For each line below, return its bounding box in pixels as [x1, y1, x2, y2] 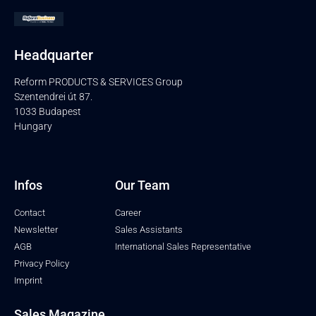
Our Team [114, 178, 170, 193]
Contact [14, 207, 45, 219]
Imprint [14, 275, 42, 286]
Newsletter [14, 224, 58, 236]
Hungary [14, 120, 52, 132]
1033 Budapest [14, 105, 81, 117]
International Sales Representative [114, 241, 251, 253]
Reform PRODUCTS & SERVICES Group [14, 75, 183, 87]
